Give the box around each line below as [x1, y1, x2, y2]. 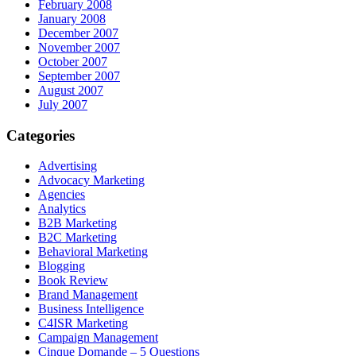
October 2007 [38, 54, 107, 68]
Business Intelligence [38, 302, 144, 316]
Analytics [38, 202, 86, 216]
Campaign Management [38, 331, 158, 345]
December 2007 [38, 25, 118, 40]
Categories [6, 126, 75, 144]
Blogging [38, 259, 85, 273]
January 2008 [38, 11, 106, 25]
